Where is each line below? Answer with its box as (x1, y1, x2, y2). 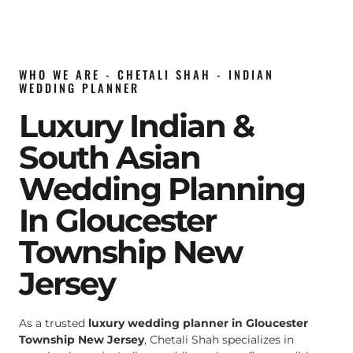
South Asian (19, 138, 200, 177)
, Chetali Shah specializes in (144, 333, 294, 347)
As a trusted (19, 316, 88, 331)
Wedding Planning (19, 169, 305, 209)
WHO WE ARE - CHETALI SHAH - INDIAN (19, 66, 274, 84)
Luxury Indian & (19, 106, 254, 146)
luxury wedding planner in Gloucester (88, 316, 308, 331)
